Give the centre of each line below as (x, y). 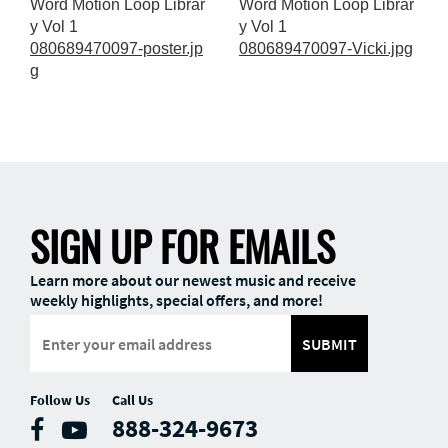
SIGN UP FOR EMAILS (182, 246)
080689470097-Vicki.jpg (326, 48)
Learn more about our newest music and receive (193, 280)
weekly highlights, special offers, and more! (176, 300)
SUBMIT (330, 343)
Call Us (132, 400)
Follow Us (60, 400)
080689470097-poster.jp (116, 48)
